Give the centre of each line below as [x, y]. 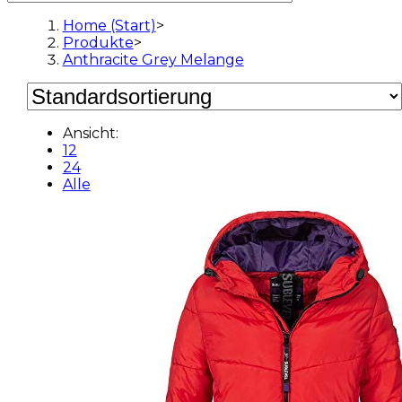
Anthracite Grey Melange [153, 60]
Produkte [98, 43]
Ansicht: [90, 133]
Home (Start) [109, 26]
